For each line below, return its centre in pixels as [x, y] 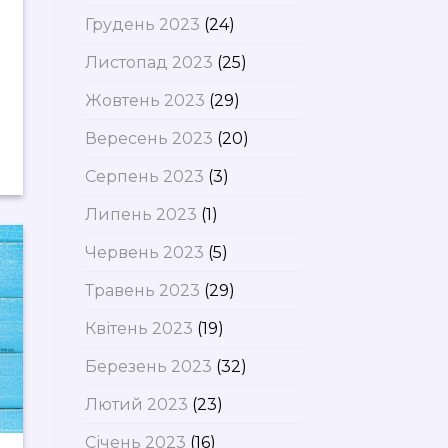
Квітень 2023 [138, 328]
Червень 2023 [144, 252]
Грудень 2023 [142, 24]
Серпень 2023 [144, 176]
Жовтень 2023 [144, 100]
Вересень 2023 [148, 138]
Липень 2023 [140, 214]
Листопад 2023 [148, 62]
